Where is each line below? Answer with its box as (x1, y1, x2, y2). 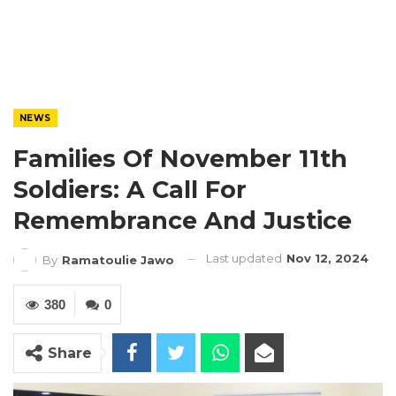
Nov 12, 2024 (286, 251, 369, 265)
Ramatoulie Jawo (62, 252, 174, 267)
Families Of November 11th (13, 144, 347, 173)
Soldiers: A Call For (13, 175, 247, 204)
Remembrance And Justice (13, 206, 359, 235)
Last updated (206, 251, 285, 265)
